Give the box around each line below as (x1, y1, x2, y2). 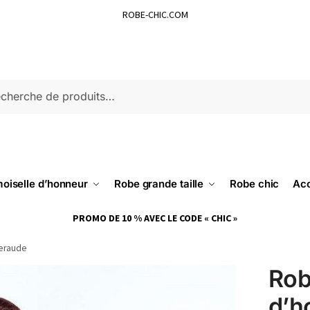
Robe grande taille (114, 177, 204, 190)
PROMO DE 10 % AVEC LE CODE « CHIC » (73, 212, 237, 224)
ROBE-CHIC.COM (122, 8, 188, 21)
